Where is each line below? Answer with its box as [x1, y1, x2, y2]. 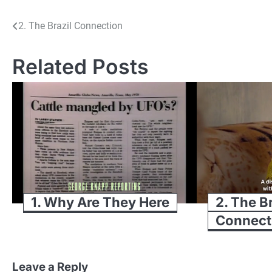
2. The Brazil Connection [18, 19, 123, 32]
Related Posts [12, 53, 149, 79]
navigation [12, 41, 87, 59]
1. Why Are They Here [31, 194, 169, 210]
